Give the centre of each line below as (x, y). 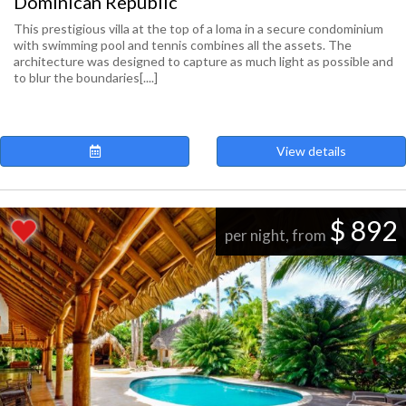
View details (311, 151)
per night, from (277, 235)
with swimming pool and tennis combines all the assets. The (183, 45)
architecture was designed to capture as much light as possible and (203, 61)
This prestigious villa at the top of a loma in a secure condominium (198, 29)
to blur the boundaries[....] (86, 77)
